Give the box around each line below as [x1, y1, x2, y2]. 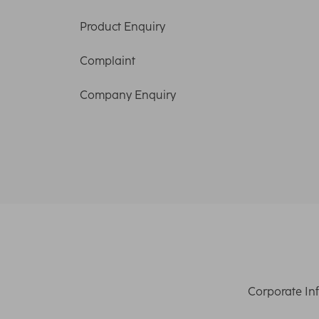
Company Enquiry [80, 88, 176, 102]
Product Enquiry [80, 19, 165, 33]
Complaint [80, 53, 135, 68]
